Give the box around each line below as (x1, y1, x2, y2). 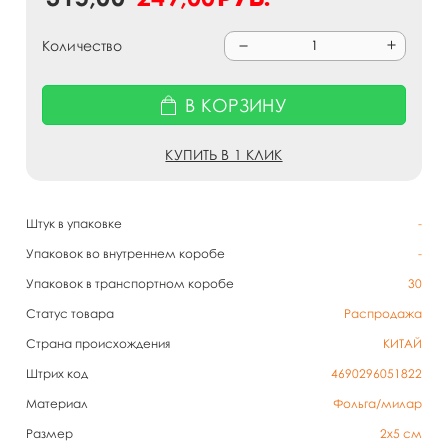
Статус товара (26, 306, 114, 321)
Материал (26, 396, 88, 411)
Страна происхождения (26, 336, 170, 351)
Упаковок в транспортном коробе (26, 276, 234, 291)
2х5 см (380, 426, 422, 441)
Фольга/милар (333, 396, 422, 411)
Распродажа (344, 306, 422, 321)
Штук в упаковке (26, 216, 122, 231)
